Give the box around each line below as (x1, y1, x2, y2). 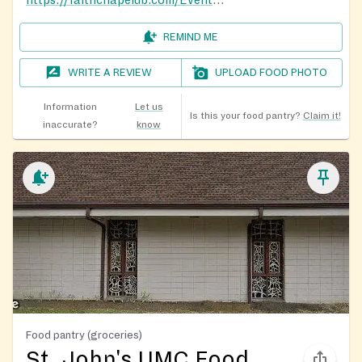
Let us (134, 101, 163, 112)
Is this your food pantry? (189, 110, 301, 121)
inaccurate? (42, 119, 98, 130)
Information (43, 101, 97, 112)
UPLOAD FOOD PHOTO (215, 66, 328, 78)
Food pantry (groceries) (26, 328, 142, 341)
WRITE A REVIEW (68, 66, 153, 78)
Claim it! (302, 110, 341, 121)
